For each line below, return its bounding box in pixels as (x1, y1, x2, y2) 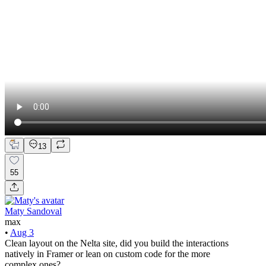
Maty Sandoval (5, 205, 62, 216)
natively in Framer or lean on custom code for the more (5, 248, 210, 259)
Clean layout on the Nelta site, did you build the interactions (5, 237, 229, 248)
